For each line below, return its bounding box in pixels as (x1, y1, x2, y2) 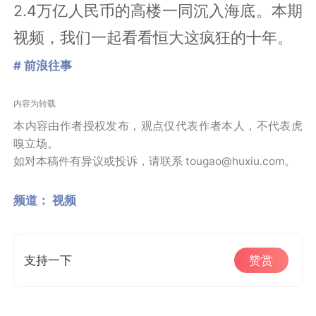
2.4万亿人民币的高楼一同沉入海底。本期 (13, 1, 303, 20)
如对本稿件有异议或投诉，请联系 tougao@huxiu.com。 (13, 154, 296, 169)
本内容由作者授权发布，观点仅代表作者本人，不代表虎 (13, 119, 303, 133)
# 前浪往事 (13, 58, 73, 73)
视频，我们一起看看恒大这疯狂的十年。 (13, 28, 293, 47)
